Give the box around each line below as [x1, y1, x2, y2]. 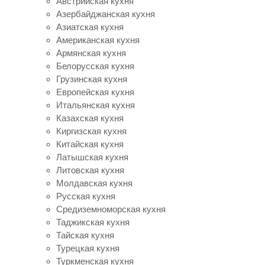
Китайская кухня [56, 138, 124, 149]
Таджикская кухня [56, 216, 130, 227]
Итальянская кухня [56, 99, 135, 110]
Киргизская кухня [56, 125, 127, 136]
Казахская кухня [56, 112, 124, 123]
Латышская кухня [56, 151, 128, 162]
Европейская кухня [56, 86, 134, 97]
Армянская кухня [56, 47, 126, 58]
